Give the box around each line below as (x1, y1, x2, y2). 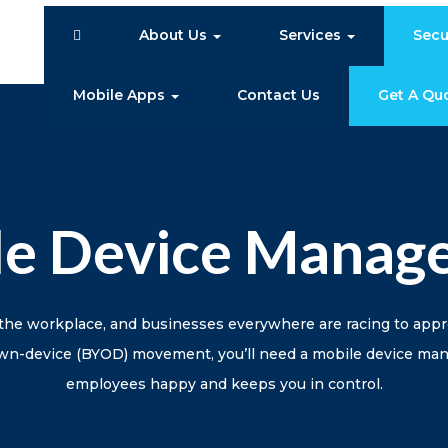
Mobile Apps (73, 86, 169, 105)
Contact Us (237, 86, 320, 105)
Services (279, 26, 345, 45)
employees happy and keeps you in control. (65, 374, 383, 393)
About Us (139, 26, 211, 45)
